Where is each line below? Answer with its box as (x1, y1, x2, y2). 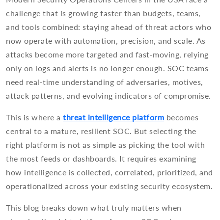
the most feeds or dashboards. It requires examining (6, 154, 196, 164)
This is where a (6, 112, 63, 122)
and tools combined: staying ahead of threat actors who (6, 22, 211, 32)
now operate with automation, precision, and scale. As (6, 36, 206, 46)
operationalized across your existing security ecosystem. (6, 181, 213, 191)
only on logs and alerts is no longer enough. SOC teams (6, 63, 208, 73)
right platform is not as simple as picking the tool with (6, 140, 205, 150)
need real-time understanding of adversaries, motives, (6, 77, 203, 87)
